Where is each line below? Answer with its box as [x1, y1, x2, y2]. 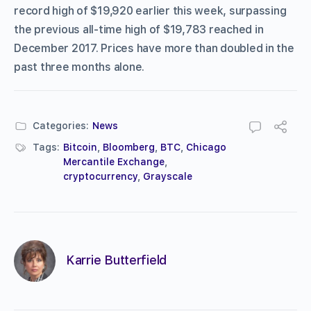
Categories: [33, 119, 89, 131]
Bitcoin [63, 141, 97, 153]
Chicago [186, 141, 226, 153]
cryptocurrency [63, 170, 137, 182]
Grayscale [143, 170, 192, 182]
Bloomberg [103, 141, 155, 153]
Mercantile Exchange [63, 155, 165, 167]
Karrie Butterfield [66, 253, 167, 268]
